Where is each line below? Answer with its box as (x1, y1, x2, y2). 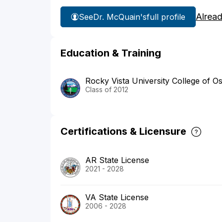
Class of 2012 (85, 85, 128, 94)
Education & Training (60, 47, 161, 59)
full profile (147, 11, 185, 22)
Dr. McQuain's (93, 11, 147, 22)
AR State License (85, 155, 149, 166)
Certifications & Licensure (60, 125, 186, 138)
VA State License (85, 192, 149, 203)
